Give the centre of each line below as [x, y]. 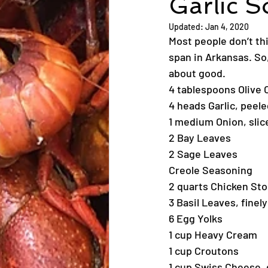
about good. [197, 73]
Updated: [187, 27]
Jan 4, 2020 [227, 27]
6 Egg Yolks [196, 218]
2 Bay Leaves [200, 138]
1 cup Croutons [204, 251]
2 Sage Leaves [203, 154]
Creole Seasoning [211, 170]
